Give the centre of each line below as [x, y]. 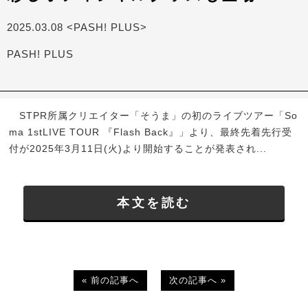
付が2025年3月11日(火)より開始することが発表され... [138, 149]
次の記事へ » [198, 280]
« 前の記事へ [110, 280]
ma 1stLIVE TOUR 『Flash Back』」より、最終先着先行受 [151, 132]
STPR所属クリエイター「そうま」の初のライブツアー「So [154, 116]
